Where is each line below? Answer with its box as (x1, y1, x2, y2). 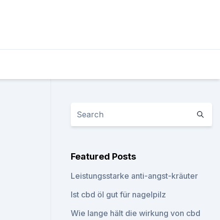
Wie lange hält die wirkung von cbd (71, 208, 201, 218)
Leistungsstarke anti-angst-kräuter (71, 171, 198, 181)
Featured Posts (71, 151, 137, 162)
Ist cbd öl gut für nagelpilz (71, 190, 166, 199)
